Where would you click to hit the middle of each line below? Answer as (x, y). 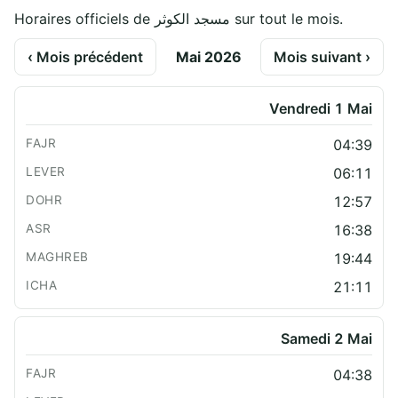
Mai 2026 (208, 56)
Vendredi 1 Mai (321, 108)
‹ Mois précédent (85, 56)
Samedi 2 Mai (326, 338)
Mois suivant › (322, 56)
